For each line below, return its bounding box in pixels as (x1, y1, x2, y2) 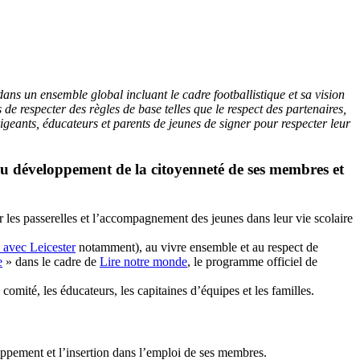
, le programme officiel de (187, 254, 317, 268)
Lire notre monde (100, 254, 187, 268)
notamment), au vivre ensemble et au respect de (76, 239, 318, 254)
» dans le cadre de (2, 254, 100, 268)
